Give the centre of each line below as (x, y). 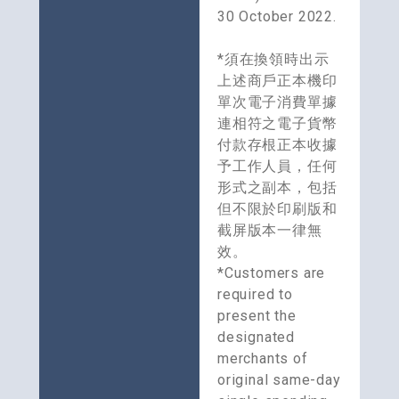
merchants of (263, 359)
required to (255, 295)
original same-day (279, 380)
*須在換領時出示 (273, 60)
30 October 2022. (279, 17)
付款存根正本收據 (277, 145)
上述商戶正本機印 (277, 81)
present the (257, 316)
